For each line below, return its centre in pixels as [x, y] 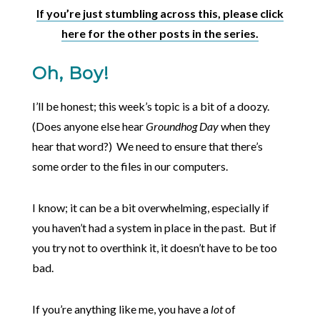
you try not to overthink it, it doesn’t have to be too [154, 248]
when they [244, 126]
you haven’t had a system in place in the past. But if [154, 228]
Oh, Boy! [70, 74]
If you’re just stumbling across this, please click [160, 14]
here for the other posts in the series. [160, 34]
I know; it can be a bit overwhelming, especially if [150, 208]
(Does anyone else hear [89, 126]
